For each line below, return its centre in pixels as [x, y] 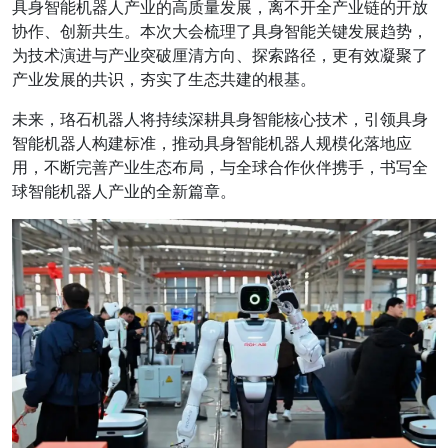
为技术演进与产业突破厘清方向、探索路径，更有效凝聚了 [220, 55]
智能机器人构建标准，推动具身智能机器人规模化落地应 [212, 143]
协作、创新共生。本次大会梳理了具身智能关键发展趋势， [220, 31]
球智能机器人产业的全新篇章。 [124, 191]
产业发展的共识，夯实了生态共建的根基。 [164, 79]
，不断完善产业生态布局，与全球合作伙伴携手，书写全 [228, 167]
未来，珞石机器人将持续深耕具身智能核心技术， [188, 119]
